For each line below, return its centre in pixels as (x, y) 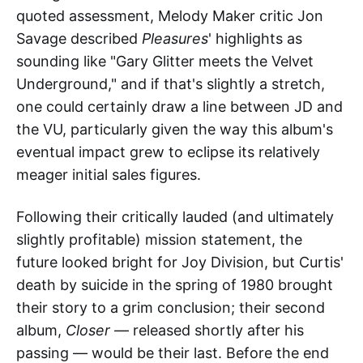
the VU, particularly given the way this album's (175, 130)
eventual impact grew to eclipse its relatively (168, 152)
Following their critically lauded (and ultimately (175, 217)
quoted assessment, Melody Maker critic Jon (170, 16)
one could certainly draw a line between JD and (179, 107)
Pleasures (175, 39)
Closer (90, 331)
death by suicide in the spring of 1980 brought (175, 285)
